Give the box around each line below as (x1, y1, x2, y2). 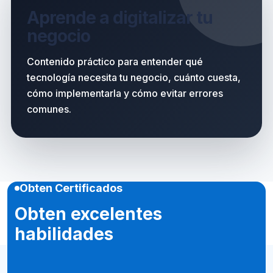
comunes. (26, 103, 71, 115)
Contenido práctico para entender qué (26, 55, 203, 68)
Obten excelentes (15, 204, 162, 224)
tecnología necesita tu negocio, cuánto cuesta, (26, 71, 241, 83)
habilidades (15, 224, 113, 244)
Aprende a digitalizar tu (26, 7, 213, 28)
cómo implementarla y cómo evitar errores (26, 87, 223, 99)
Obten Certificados (19, 182, 122, 194)
